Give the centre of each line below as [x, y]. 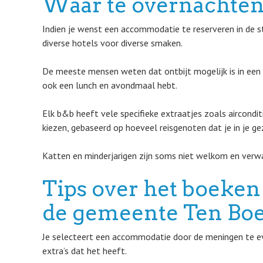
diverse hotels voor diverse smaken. [112, 43]
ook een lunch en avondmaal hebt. [110, 85]
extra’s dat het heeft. [85, 251]
